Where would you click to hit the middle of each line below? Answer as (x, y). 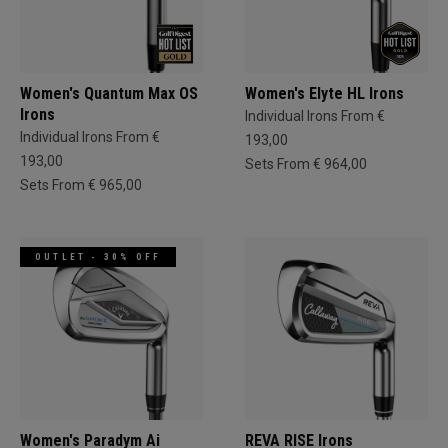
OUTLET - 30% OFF (98, 257)
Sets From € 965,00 (81, 185)
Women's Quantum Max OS (109, 93)
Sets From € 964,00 (306, 164)
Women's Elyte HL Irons (324, 93)
